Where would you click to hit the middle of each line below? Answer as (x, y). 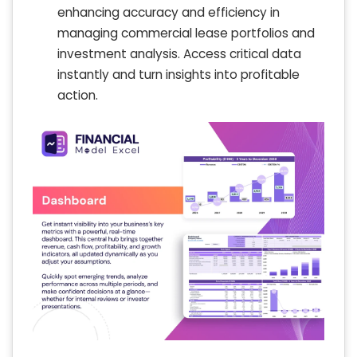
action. (78, 95)
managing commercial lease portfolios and (186, 33)
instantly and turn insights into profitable (178, 74)
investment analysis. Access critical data (179, 53)
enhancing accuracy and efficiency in (169, 12)
